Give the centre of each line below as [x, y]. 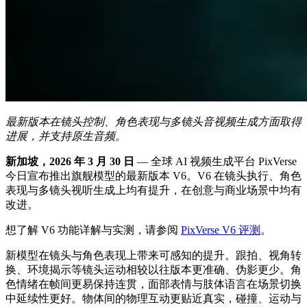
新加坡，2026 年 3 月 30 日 [70, 162]
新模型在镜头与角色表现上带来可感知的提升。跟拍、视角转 [153, 256]
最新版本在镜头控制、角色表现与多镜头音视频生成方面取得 [153, 122]
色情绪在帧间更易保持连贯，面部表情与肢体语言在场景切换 [153, 284]
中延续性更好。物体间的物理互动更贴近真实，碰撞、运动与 [153, 299]
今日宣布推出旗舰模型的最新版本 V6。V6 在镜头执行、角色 [153, 176]
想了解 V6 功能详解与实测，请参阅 [93, 230]
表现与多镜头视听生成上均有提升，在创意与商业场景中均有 [153, 191]
